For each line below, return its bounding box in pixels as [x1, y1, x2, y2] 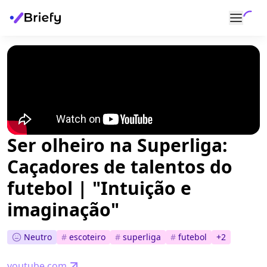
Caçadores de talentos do [7, 154, 232, 179]
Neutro [24, 231, 52, 243]
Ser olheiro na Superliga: [7, 133, 228, 157]
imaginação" [7, 197, 119, 222]
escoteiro [69, 231, 105, 243]
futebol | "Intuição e [7, 176, 191, 200]
